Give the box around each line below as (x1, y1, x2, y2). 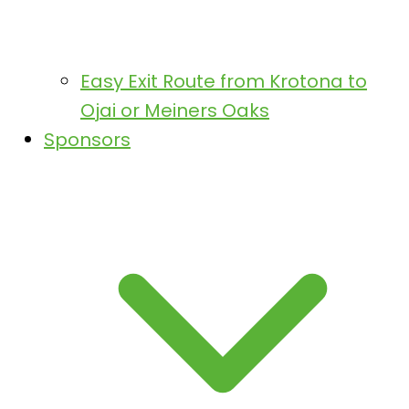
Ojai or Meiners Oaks (80, 98, 269, 123)
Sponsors (44, 127, 131, 152)
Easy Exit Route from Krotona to (80, 68, 367, 94)
